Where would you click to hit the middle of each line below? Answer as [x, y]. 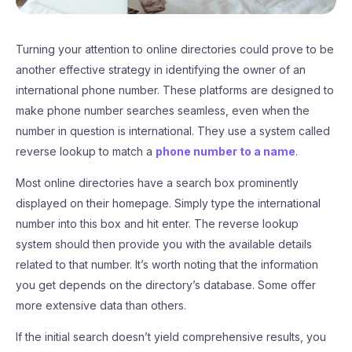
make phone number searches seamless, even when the [163, 110]
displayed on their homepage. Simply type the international [168, 203]
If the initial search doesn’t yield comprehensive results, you [171, 337]
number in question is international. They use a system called [173, 131]
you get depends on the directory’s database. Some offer [166, 285]
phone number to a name [225, 151]
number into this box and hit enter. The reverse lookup [157, 224]
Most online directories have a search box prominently [157, 183]
